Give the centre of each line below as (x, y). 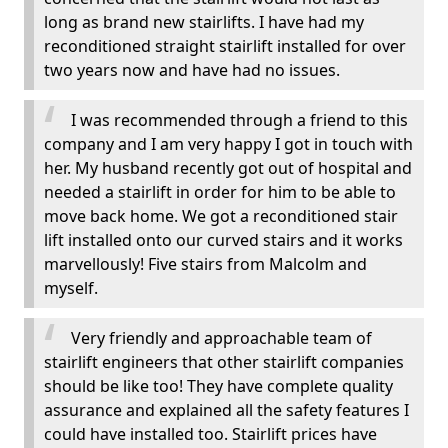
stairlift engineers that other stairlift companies (224, 362)
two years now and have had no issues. (192, 70)
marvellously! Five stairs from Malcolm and (205, 264)
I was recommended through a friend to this (239, 120)
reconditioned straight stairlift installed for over (225, 46)
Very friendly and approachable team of (221, 338)
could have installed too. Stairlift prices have (210, 434)
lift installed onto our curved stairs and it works (223, 240)
